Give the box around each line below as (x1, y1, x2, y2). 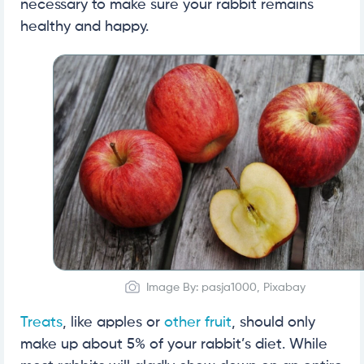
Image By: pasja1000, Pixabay (145, 281, 305, 293)
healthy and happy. (20, 19, 149, 35)
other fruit (164, 314, 232, 330)
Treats (20, 314, 63, 330)
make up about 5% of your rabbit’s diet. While (20, 336, 327, 352)
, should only (232, 314, 315, 330)
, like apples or (63, 314, 164, 330)
